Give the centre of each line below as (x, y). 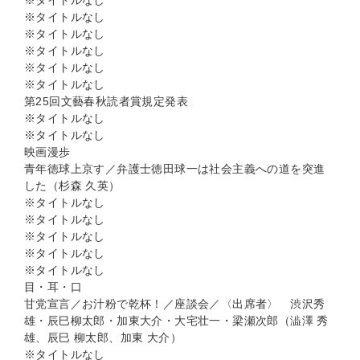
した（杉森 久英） (72, 186)
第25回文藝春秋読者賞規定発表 (106, 102)
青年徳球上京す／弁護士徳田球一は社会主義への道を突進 (175, 169)
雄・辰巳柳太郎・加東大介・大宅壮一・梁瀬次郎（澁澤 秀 (176, 321)
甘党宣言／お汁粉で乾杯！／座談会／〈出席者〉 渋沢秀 (175, 304)
